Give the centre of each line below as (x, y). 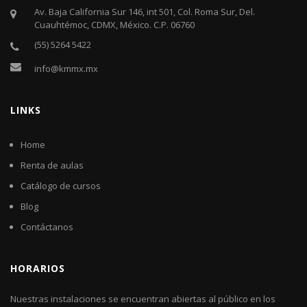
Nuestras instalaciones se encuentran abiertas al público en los (143, 298)
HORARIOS (38, 268)
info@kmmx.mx (66, 68)
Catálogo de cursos (61, 185)
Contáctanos (47, 226)
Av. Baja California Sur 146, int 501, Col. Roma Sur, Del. (145, 11)
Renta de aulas (52, 165)
